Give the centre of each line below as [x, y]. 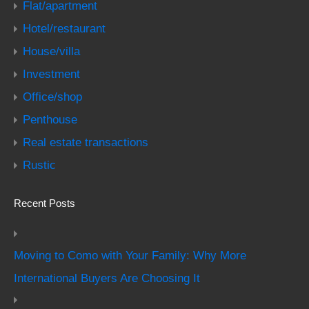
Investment [51, 74]
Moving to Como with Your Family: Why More [130, 256]
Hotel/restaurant [64, 29]
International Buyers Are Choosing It [107, 278]
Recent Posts [44, 203]
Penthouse [50, 120]
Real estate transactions [86, 142]
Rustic [39, 165]
